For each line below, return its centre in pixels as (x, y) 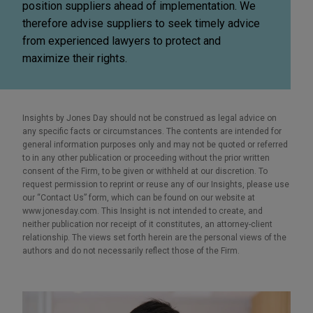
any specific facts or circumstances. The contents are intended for (152, 131)
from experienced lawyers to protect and (122, 41)
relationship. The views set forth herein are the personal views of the (154, 237)
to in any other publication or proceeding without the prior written (146, 158)
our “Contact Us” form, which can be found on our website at (139, 197)
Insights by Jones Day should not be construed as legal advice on (150, 118)
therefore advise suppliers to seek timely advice (141, 23)
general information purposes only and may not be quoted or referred (155, 144)
